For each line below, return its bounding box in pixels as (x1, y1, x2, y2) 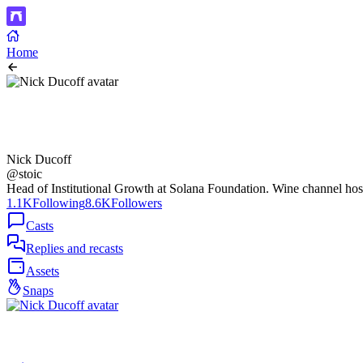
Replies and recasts (26, 241, 123, 255)
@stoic (6, 167, 42, 181)
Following (32, 196, 85, 210)
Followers (111, 196, 162, 210)
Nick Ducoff (6, 152, 71, 166)
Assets (26, 264, 59, 278)
